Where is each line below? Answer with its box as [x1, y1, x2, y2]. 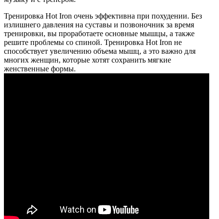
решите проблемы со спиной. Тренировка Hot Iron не [4, 38, 182, 47]
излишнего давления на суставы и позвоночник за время [4, 21, 194, 29]
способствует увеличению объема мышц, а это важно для [4, 47, 196, 56]
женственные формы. [4, 65, 76, 73]
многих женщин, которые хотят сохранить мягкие [4, 56, 171, 65]
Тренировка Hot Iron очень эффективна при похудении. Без [4, 12, 202, 21]
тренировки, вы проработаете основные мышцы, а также [4, 29, 195, 38]
